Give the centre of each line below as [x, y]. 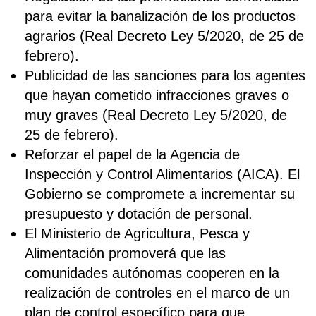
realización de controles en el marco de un [157, 292]
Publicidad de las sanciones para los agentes [165, 75]
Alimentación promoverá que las [125, 253]
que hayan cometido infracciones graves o [157, 95]
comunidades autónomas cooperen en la [152, 273]
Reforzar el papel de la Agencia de [132, 154]
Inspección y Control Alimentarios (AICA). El [162, 174]
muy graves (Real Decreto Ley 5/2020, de [156, 115]
